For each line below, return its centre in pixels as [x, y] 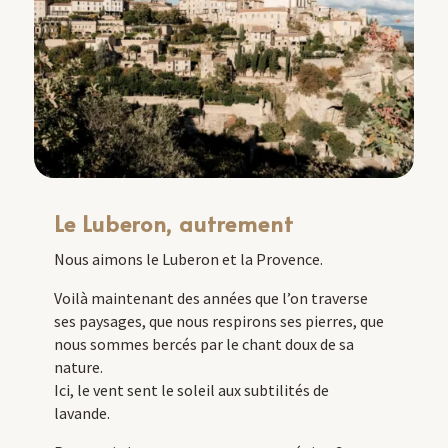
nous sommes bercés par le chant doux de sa [203, 343]
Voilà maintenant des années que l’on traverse [210, 297]
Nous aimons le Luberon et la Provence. [188, 258]
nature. [79, 366]
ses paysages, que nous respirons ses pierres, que [218, 320]
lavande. [81, 412]
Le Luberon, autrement [176, 222]
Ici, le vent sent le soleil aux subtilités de [191, 389]
